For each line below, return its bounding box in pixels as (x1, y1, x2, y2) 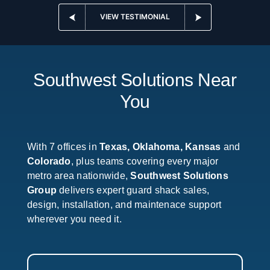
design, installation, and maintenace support (27, 199, 222, 210)
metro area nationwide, (27, 170, 131, 181)
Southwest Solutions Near (33, 69, 237, 90)
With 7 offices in (27, 141, 100, 152)
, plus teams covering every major (71, 155, 219, 166)
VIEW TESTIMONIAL (100, 12, 170, 22)
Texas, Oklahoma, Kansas (99, 141, 221, 152)
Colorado (27, 155, 71, 166)
